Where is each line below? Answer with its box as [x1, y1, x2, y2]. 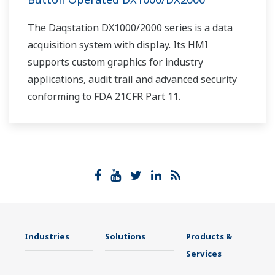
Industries [25, 231, 69, 242]
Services [185, 248, 222, 260]
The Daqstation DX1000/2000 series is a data [28, 21, 233, 35]
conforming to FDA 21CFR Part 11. [28, 90, 180, 104]
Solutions [105, 231, 146, 242]
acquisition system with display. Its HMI [28, 38, 208, 52]
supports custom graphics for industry [28, 55, 203, 69]
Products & [185, 231, 232, 242]
